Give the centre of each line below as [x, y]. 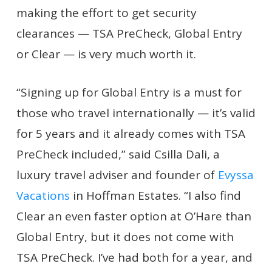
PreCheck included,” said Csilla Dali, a [118, 154]
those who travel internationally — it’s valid [136, 113]
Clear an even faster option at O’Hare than [134, 216]
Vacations [43, 195]
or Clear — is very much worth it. [106, 54]
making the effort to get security [106, 13]
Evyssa [236, 175]
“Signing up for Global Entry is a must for [129, 92]
